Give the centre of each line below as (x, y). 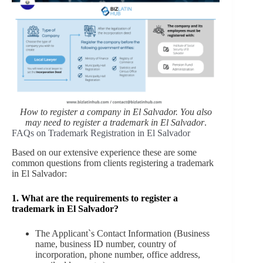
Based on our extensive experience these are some (104, 152)
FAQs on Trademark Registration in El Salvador (101, 133)
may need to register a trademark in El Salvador (114, 123)
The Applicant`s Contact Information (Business (122, 233)
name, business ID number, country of (106, 244)
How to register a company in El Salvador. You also (116, 112)
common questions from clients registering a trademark (113, 163)
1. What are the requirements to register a (95, 198)
